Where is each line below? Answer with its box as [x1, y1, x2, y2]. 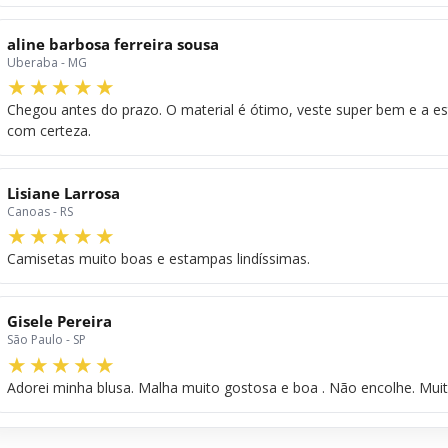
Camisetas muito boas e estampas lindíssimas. [7, 249, 310, 269]
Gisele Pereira [7, 311, 112, 332]
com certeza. [7, 121, 91, 141]
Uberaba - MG [7, 53, 87, 71]
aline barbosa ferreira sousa [7, 33, 219, 54]
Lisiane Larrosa [7, 183, 120, 204]
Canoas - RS [7, 203, 73, 221]
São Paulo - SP [7, 331, 86, 349]
